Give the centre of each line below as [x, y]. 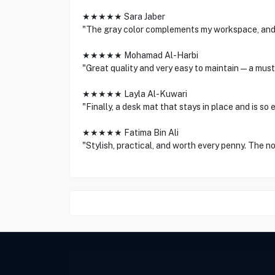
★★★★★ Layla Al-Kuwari [134, 94]
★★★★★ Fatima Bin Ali [130, 133]
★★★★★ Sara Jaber [123, 17]
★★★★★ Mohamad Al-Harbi [140, 55]
